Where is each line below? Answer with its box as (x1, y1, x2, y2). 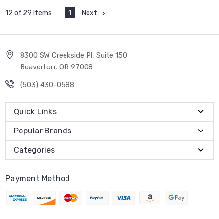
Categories (14, 145, 55, 154)
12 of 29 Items (5, 9, 52, 18)
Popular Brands (14, 126, 72, 135)
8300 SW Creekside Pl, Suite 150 (20, 50, 127, 60)
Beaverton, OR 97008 (20, 62, 93, 71)
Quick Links (14, 107, 57, 116)
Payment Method (5, 174, 70, 183)
